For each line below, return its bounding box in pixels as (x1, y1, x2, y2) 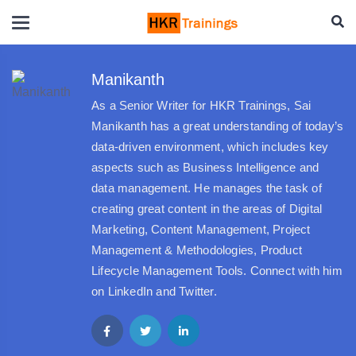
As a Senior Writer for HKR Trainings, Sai (91, 99, 311, 113)
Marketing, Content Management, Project (91, 222, 311, 237)
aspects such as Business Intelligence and (91, 161, 319, 175)
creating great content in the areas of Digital (91, 202, 323, 216)
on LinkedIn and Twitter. (91, 284, 217, 299)
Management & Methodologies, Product (91, 243, 302, 257)
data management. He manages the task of (91, 181, 322, 195)
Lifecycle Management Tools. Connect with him (91, 264, 342, 278)
